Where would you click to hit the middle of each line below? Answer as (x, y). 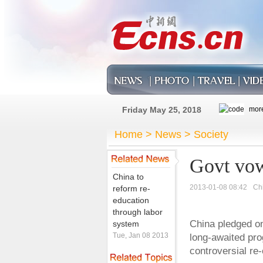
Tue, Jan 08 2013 (141, 235)
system (126, 224)
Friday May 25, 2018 (162, 110)
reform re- (131, 188)
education (131, 200)
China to (128, 177)
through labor (138, 212)
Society (211, 134)
